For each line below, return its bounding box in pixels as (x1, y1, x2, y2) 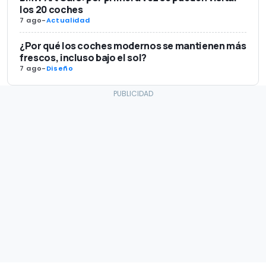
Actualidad (46, 15, 90, 25)
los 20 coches (20, 2, 83, 16)
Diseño (46, 63, 74, 73)
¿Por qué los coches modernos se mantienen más (20, 39, 246, 52)
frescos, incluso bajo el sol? (20, 50, 147, 64)
